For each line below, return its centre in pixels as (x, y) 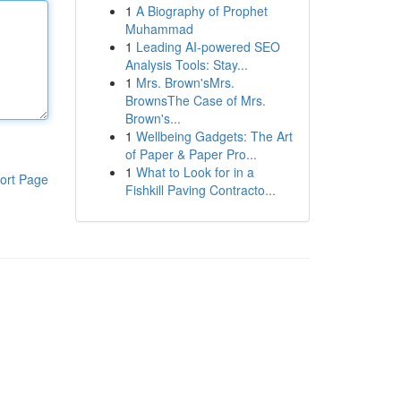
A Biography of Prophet (201, 11)
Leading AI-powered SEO (208, 47)
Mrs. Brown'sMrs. (185, 82)
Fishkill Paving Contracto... (200, 190)
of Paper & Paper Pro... (191, 154)
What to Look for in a (195, 172)
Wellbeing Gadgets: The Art (214, 136)
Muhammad (159, 29)
